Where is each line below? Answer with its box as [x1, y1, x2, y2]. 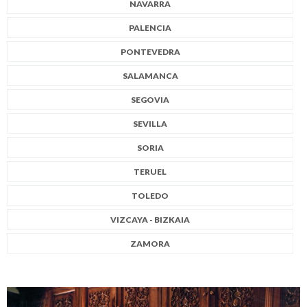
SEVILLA [133, 118, 167, 129]
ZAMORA [130, 238, 170, 249]
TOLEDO [132, 190, 169, 201]
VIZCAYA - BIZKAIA [110, 214, 190, 225]
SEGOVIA [131, 94, 169, 105]
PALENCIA [129, 22, 171, 33]
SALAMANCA [122, 70, 178, 81]
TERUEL [134, 166, 167, 177]
